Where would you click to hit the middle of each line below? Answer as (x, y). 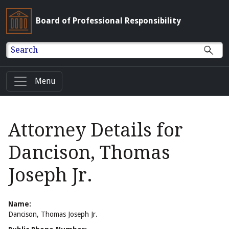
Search (25, 50)
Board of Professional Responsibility (108, 21)
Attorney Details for (96, 130)
